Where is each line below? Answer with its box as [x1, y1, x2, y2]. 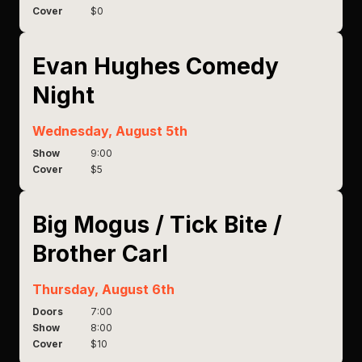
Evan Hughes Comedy [32, 53, 279, 80]
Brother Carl [32, 240, 168, 267]
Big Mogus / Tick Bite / [32, 211, 282, 238]
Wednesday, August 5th [32, 123, 187, 139]
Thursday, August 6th [32, 281, 175, 297]
